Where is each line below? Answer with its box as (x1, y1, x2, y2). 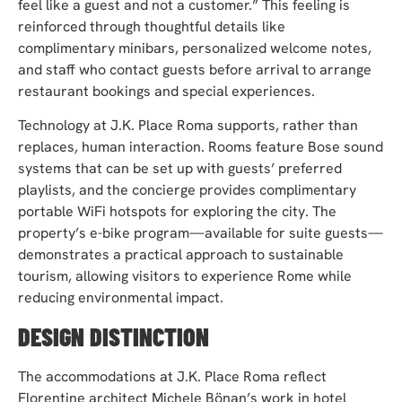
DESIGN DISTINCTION (18, 320, 209, 352)
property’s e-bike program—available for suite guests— (18, 223, 383, 243)
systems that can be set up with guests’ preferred (18, 159, 342, 179)
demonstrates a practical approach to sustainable (18, 245, 344, 265)
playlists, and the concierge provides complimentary (18, 180, 356, 200)
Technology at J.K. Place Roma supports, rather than (18, 116, 358, 135)
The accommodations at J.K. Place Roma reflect (18, 366, 327, 386)
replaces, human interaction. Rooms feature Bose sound (18, 137, 383, 157)
